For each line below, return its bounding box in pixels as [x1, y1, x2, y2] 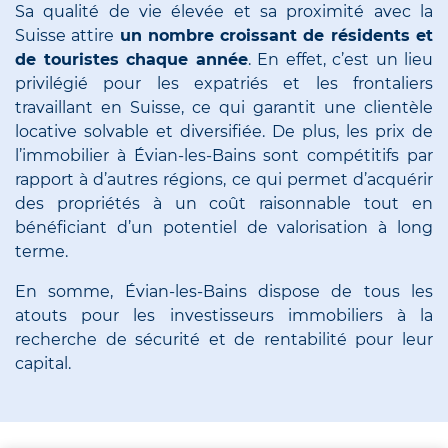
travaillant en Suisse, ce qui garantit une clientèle [15, 97, 433, 117]
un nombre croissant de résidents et [119, 25, 434, 45]
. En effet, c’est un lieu [247, 49, 433, 69]
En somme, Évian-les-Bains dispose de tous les [15, 281, 433, 301]
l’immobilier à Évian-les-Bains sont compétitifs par [15, 145, 433, 165]
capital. [15, 353, 71, 373]
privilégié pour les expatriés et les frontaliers [15, 73, 433, 93]
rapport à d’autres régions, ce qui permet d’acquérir [15, 169, 433, 189]
